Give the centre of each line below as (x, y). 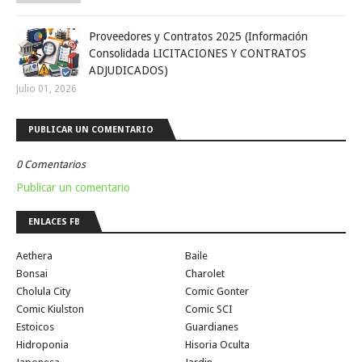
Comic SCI (209, 309)
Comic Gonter (217, 291)
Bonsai (32, 273)
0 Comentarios (51, 164)
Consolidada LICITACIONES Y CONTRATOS (198, 53)
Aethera (34, 255)
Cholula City (43, 291)
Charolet (205, 273)
